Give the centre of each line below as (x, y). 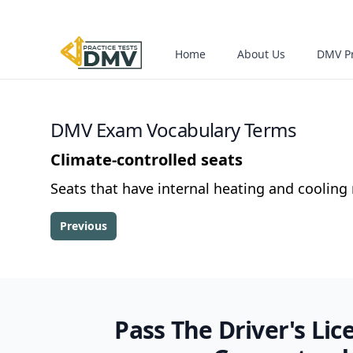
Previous (84, 226)
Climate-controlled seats (147, 160)
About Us (261, 54)
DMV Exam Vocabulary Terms (173, 130)
